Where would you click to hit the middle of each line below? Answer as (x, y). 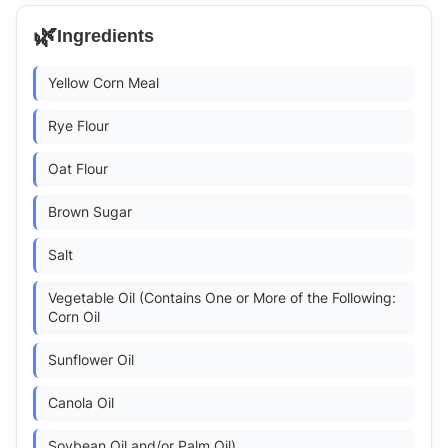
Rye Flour (78, 126)
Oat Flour (78, 169)
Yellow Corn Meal (103, 83)
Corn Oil (74, 317)
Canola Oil (81, 403)
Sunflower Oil (91, 360)
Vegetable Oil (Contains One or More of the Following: (222, 298)
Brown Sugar (90, 212)
